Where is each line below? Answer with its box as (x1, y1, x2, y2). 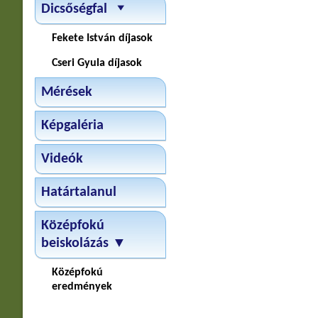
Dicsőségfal (40, 2, 107, 16)
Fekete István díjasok (51, 33, 153, 44)
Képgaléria (40, 119, 104, 133)
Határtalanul (40, 185, 116, 199)
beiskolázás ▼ (40, 236, 126, 251)
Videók (40, 152, 83, 166)
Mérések (40, 85, 92, 99)
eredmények (51, 281, 112, 292)
